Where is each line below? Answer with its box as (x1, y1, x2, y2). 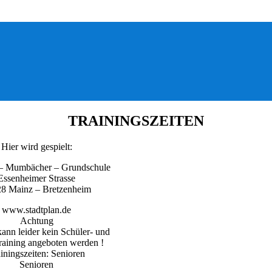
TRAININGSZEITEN (68, 112, 204, 129)
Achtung (19, 215, 53, 226)
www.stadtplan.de (2, 204, 71, 215)
